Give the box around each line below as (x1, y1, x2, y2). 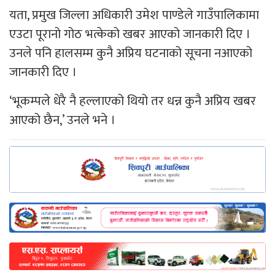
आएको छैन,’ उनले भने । (9, 109, 115, 131)
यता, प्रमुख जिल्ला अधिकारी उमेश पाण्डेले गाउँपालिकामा (9, 4, 259, 26)
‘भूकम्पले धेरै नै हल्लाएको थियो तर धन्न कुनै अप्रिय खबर (9, 90, 256, 112)
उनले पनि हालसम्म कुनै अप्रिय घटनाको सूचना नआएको (9, 42, 252, 64)
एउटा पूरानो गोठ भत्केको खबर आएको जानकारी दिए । (9, 23, 250, 45)
